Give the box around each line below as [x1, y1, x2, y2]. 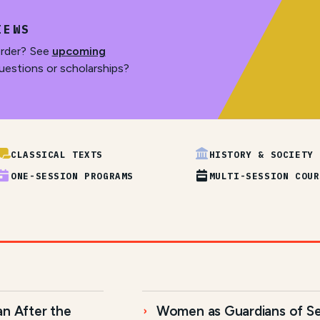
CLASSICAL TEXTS [11, 148, 104, 160]
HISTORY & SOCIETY [209, 148, 314, 160]
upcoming [51, 44, 106, 58]
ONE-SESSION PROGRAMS [11, 170, 134, 182]
